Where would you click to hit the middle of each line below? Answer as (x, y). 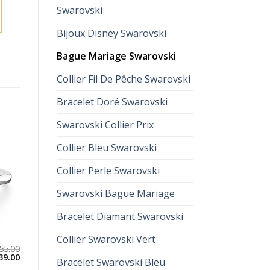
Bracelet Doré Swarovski (112, 102)
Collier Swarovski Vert (106, 239)
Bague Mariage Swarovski (116, 56)
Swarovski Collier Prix (105, 125)
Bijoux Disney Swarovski (111, 33)
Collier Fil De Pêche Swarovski (123, 79)
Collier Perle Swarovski (108, 171)
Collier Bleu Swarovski (106, 148)
